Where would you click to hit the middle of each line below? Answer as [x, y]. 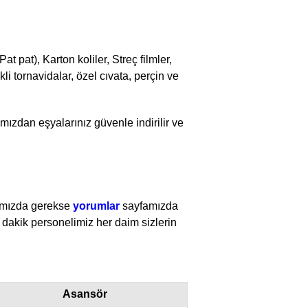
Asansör [85, 294]
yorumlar [96, 205]
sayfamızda [149, 205]
